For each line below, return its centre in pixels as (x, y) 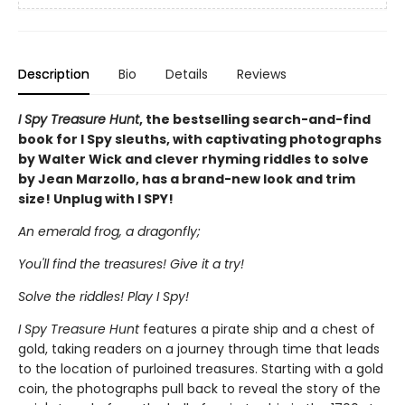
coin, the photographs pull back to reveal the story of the (199, 389)
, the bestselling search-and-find (255, 119)
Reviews (262, 74)
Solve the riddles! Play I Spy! (104, 297)
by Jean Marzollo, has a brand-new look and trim (187, 179)
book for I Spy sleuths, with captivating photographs (200, 139)
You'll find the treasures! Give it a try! (131, 264)
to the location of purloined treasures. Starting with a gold (201, 369)
